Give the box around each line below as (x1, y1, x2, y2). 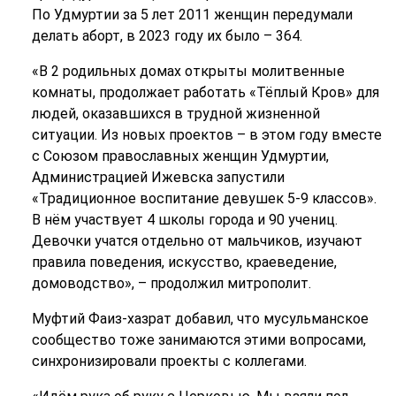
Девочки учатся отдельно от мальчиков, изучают (31, 232, 362, 249)
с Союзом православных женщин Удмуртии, (31, 148, 329, 164)
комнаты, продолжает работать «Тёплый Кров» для (31, 84, 379, 101)
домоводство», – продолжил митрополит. (31, 275, 311, 292)
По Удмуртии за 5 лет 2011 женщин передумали (31, 6, 353, 23)
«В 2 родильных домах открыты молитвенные (31, 63, 345, 80)
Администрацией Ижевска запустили (31, 169, 285, 186)
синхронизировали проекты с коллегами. (31, 353, 310, 369)
